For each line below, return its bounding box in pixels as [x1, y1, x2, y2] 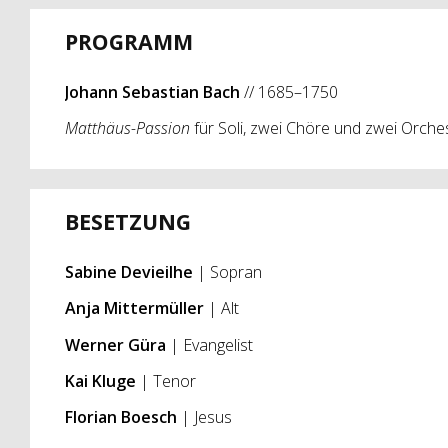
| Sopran [196, 260, 262, 283]
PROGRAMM [64, 26, 193, 56]
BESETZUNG [64, 206, 191, 236]
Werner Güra [64, 333, 170, 356]
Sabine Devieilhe [64, 260, 197, 283]
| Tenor [139, 369, 196, 392]
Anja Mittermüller [64, 297, 208, 320]
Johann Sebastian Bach [64, 80, 244, 103]
